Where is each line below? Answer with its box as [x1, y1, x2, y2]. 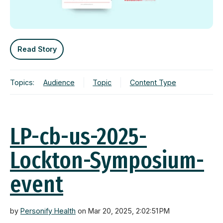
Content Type [129, 78, 176, 87]
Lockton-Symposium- [10, 146, 204, 175]
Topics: [10, 78, 34, 87]
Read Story [17, 45, 57, 54]
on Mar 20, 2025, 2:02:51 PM [76, 207, 170, 216]
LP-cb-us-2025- [10, 122, 147, 151]
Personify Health [20, 207, 76, 216]
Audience [43, 78, 75, 87]
